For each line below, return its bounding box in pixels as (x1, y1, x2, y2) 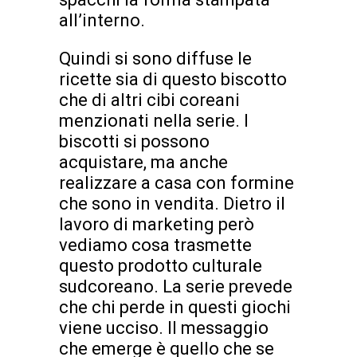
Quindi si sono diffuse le (59, 48, 252, 69)
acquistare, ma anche (59, 151, 228, 172)
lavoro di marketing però (59, 214, 254, 234)
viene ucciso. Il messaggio (59, 317, 269, 338)
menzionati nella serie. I (59, 110, 249, 131)
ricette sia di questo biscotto (59, 69, 287, 89)
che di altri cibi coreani (59, 89, 240, 110)
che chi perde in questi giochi (59, 296, 291, 317)
